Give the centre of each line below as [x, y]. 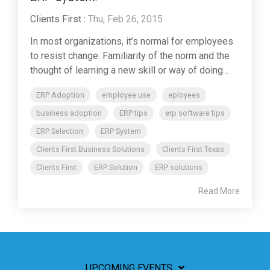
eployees [184, 95]
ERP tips [133, 113]
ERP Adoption [60, 95]
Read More [219, 191]
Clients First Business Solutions [90, 149]
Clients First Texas [193, 149]
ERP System [121, 131]
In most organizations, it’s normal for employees [132, 42]
